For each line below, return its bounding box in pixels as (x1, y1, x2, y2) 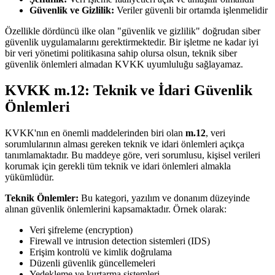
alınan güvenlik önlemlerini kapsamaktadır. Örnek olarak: (5, 204, 227, 215)
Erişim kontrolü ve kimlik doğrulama (29, 247, 172, 258)
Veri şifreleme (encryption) (29, 225, 133, 236)
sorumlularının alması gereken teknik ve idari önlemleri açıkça (5, 139, 244, 150)
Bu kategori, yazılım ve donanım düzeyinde (79, 193, 250, 204)
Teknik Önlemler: (5, 193, 79, 204)
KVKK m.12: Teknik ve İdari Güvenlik (5, 82, 252, 99)
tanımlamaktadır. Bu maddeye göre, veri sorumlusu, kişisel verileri (5, 150, 260, 161)
